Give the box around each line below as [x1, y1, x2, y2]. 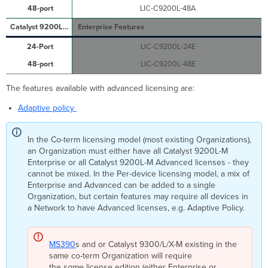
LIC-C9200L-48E [140, 59, 196, 69]
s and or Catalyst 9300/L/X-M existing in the [75, 239, 237, 249]
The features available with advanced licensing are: [6, 83, 197, 93]
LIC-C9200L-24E [140, 41, 196, 51]
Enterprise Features [78, 22, 145, 32]
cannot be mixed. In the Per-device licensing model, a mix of [28, 168, 250, 179]
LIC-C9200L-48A [140, 4, 196, 14]
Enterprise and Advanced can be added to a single [28, 179, 216, 190]
